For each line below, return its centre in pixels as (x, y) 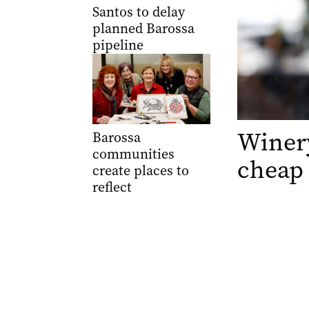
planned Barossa (143, 28)
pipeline (118, 45)
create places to (140, 171)
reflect (112, 188)
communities (133, 154)
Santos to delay (138, 12)
